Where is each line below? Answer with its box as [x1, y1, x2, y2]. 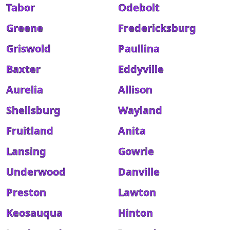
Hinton [118, 206, 153, 220]
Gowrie [118, 144, 154, 158]
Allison [118, 83, 152, 97]
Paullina [118, 42, 160, 55]
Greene [6, 21, 43, 35]
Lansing [6, 144, 46, 158]
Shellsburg [6, 103, 61, 117]
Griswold [6, 42, 51, 55]
